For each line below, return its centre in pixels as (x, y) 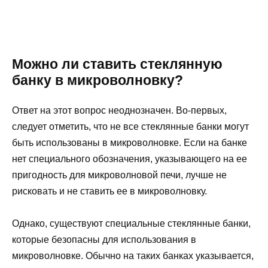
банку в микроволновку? (98, 80)
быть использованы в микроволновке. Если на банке (130, 142)
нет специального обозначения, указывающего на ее (130, 159)
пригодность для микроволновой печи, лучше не (119, 175)
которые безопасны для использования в (104, 239)
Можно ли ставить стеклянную (117, 64)
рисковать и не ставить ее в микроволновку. (109, 191)
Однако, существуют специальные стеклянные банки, (131, 223)
